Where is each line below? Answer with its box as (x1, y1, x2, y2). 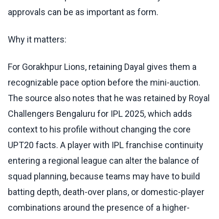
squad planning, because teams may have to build (8, 171, 200, 182)
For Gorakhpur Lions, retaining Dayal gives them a (8, 62, 197, 72)
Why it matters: (8, 34, 66, 45)
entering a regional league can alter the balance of (8, 155, 199, 166)
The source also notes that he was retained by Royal (8, 93, 210, 104)
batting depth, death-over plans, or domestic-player (8, 187, 204, 197)
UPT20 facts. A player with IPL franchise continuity (8, 140, 203, 151)
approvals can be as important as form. (8, 7, 158, 18)
